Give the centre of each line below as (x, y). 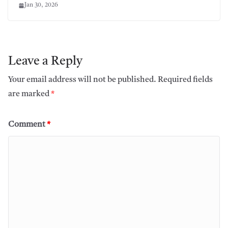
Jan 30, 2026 (41, 5)
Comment (27, 125)
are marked (30, 94)
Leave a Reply (45, 62)
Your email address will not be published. (82, 80)
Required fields (185, 80)
